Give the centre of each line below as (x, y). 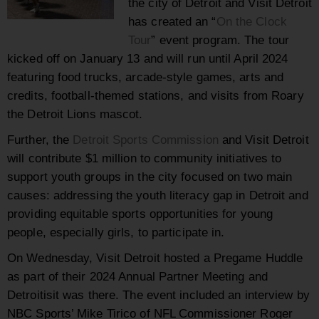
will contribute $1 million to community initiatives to (145, 158)
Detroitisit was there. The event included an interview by (158, 295)
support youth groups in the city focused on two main (150, 177)
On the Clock (251, 22)
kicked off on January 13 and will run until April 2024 (148, 59)
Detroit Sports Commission (146, 140)
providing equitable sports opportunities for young (140, 214)
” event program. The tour (220, 40)
